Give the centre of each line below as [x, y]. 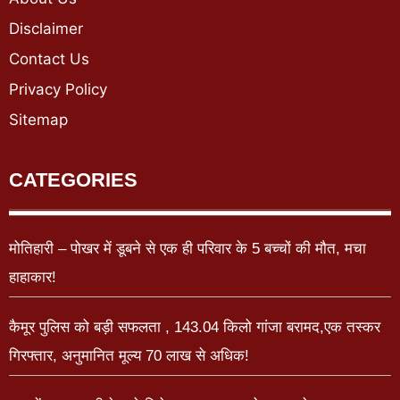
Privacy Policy [58, 89]
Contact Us [49, 58]
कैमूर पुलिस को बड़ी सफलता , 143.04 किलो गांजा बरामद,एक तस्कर [195, 327]
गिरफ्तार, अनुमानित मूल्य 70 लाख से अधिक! [129, 355]
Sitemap [38, 119]
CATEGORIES [73, 179]
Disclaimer [46, 28]
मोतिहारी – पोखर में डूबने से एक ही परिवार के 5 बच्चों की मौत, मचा [187, 248]
